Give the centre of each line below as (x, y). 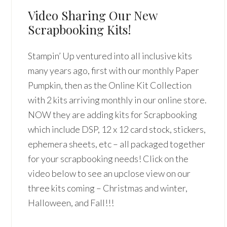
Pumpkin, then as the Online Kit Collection (110, 85)
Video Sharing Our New (93, 15)
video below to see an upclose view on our (109, 173)
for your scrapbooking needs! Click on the (108, 159)
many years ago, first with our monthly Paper (114, 70)
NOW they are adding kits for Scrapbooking (113, 115)
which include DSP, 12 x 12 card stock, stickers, (117, 129)
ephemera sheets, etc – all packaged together (117, 144)
